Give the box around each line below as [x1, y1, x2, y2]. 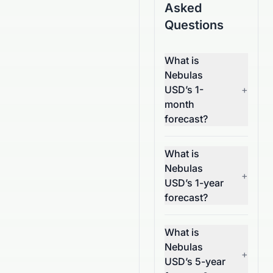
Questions [165, 18, 224, 32]
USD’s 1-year [165, 177, 224, 189]
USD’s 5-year [165, 255, 225, 268]
